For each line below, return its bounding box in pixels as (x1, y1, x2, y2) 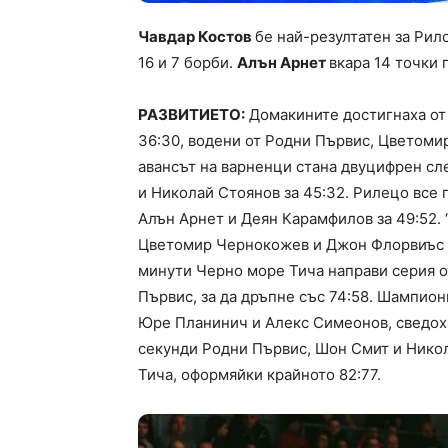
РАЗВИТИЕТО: (138, 104, 245, 124)
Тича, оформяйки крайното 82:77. (138, 364, 381, 384)
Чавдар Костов (138, 26, 255, 46)
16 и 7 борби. (138, 52, 237, 72)
